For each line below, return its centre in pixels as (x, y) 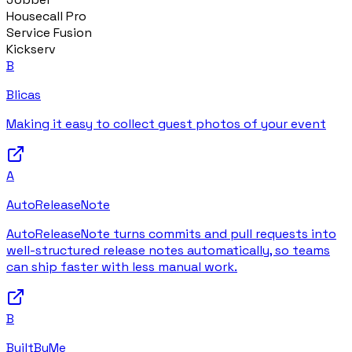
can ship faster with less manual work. (122, 267)
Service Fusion (49, 33)
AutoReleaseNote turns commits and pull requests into (171, 234)
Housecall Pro (46, 16)
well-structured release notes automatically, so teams (168, 251)
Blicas (24, 95)
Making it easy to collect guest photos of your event (166, 124)
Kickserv (31, 49)
